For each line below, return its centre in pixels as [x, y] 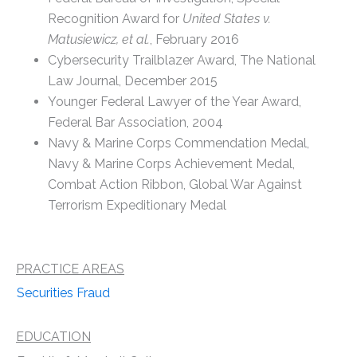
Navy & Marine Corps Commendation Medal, [178, 143]
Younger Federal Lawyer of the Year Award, [175, 101]
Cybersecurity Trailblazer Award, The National [182, 60]
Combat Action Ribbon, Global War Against [175, 184]
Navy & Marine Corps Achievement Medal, [171, 163]
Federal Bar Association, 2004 [135, 122]
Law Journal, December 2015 [133, 80]
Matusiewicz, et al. [99, 39]
